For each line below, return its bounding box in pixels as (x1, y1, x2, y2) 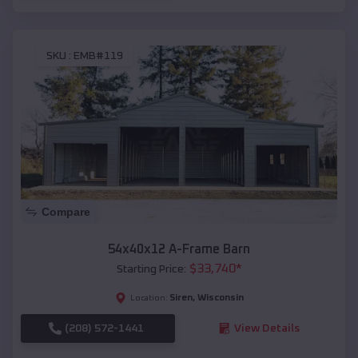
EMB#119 (74, 50, 123, 62)
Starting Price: (116, 263, 186, 275)
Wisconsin (197, 292, 244, 303)
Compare (42, 205, 90, 218)
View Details (233, 322, 300, 334)
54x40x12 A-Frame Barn (108, 242, 250, 256)
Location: (129, 293, 168, 302)
